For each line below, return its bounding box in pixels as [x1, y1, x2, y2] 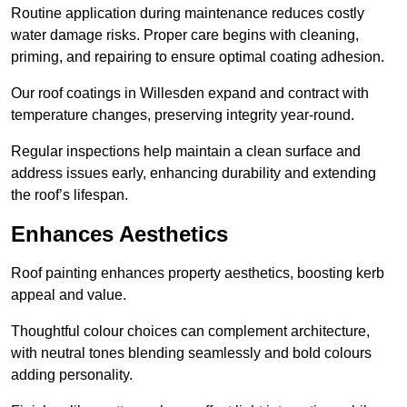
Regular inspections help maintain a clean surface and [11, 144, 361, 160]
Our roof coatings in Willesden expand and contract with [11, 85, 369, 102]
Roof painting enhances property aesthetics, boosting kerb [11, 265, 384, 282]
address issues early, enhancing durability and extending [11, 165, 376, 182]
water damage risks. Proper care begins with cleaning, [11, 27, 359, 44]
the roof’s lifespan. [11, 187, 128, 203]
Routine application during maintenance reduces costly [11, 5, 364, 22]
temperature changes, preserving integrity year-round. [11, 107, 354, 124]
